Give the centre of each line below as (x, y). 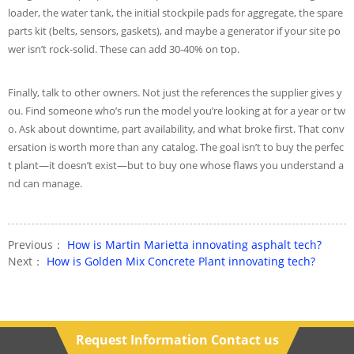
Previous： (38, 245)
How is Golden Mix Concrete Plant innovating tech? (181, 261)
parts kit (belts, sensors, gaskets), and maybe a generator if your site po (174, 31)
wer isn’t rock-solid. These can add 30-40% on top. (124, 49)
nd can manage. (45, 183)
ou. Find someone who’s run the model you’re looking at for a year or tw (177, 111)
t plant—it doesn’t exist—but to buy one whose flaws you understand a (176, 165)
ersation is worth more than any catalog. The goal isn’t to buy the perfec (176, 147)
